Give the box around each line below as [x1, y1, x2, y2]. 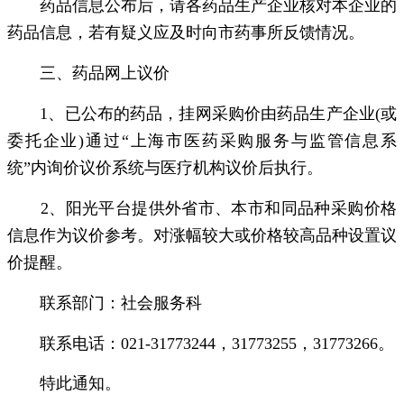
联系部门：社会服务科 [7, 293, 202, 312]
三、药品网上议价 [7, 63, 170, 82]
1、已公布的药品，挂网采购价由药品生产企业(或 [7, 104, 397, 123]
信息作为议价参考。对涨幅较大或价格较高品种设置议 [7, 225, 397, 244]
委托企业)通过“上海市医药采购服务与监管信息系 [7, 131, 397, 150]
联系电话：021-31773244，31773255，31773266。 [7, 334, 394, 353]
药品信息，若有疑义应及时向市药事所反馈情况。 [7, 23, 364, 41]
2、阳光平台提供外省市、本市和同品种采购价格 [7, 198, 397, 217]
